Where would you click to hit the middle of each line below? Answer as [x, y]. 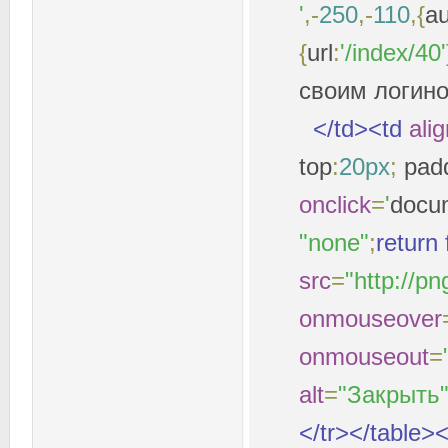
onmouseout [364, 356]
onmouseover [370, 318]
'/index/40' [393, 52]
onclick [335, 204]
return [407, 242]
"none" [334, 242]
